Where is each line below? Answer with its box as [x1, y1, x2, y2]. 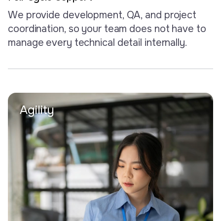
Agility [20, 102, 55, 117]
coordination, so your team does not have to [8, 22, 206, 35]
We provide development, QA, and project [8, 8, 197, 21]
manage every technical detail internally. [8, 36, 187, 49]
